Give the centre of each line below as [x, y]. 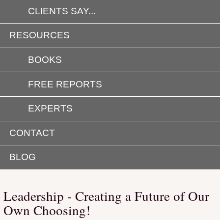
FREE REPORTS [65, 84]
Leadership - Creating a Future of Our [106, 195]
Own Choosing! [47, 210]
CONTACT [32, 133]
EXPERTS [51, 109]
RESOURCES [40, 35]
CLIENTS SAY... [62, 11]
